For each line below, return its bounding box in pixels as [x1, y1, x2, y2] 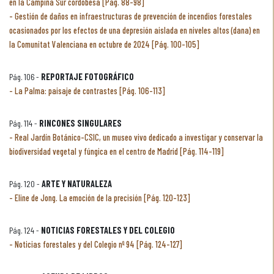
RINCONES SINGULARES [39, 118, 122, 128]
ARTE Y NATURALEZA [42, 179, 112, 189]
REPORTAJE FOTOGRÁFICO [41, 72, 134, 82]
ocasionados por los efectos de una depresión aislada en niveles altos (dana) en [9, 25, 260, 35]
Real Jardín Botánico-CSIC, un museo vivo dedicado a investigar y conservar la [15, 132, 263, 143]
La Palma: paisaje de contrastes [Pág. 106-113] [15, 86, 165, 96]
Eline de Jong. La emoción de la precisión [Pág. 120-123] [15, 193, 190, 203]
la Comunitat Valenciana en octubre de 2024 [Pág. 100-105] [9, 39, 199, 50]
